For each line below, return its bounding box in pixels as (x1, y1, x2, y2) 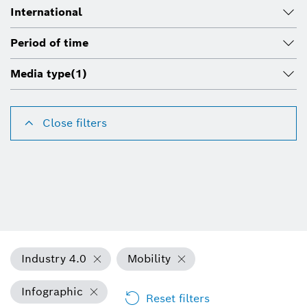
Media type (10, 66, 71, 82)
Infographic (21, 284, 83, 299)
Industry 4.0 (21, 251, 86, 267)
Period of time (10, 36, 88, 51)
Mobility (127, 251, 171, 267)
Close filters (42, 116, 107, 131)
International (10, 5, 82, 20)
